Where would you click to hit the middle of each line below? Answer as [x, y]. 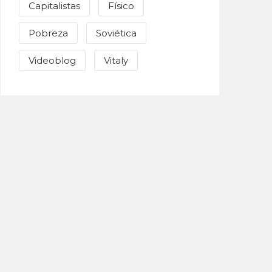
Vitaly [116, 60]
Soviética [116, 33]
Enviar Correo [59, 262]
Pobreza [48, 33]
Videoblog [52, 60]
